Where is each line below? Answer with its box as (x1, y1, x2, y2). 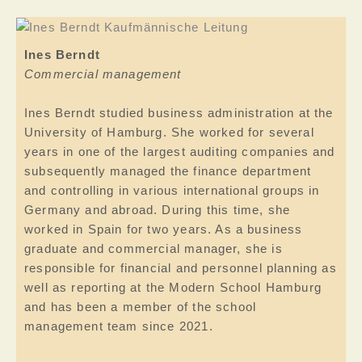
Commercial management (24, 68, 182, 82)
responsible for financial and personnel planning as (24, 261, 337, 275)
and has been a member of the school (24, 300, 257, 314)
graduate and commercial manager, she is (24, 242, 283, 255)
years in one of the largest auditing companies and (24, 145, 335, 158)
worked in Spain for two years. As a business (24, 222, 303, 236)
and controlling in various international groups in (24, 183, 320, 197)
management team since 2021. (24, 319, 213, 333)
